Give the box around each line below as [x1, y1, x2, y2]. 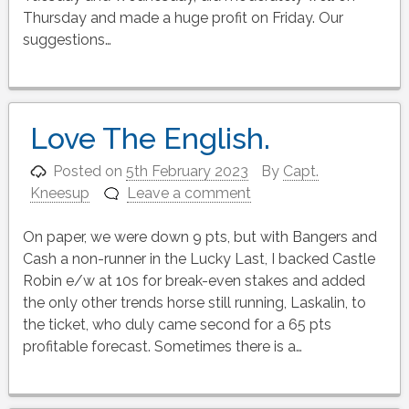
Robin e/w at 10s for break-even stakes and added [22, 271, 365, 289]
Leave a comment [127, 184, 252, 202]
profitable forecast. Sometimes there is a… [22, 337, 302, 355]
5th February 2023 [126, 162, 249, 180]
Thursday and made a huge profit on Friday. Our [22, 8, 343, 26]
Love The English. [29, 121, 270, 155]
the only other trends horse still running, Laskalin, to [22, 293, 366, 311]
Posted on [53, 162, 127, 180]
